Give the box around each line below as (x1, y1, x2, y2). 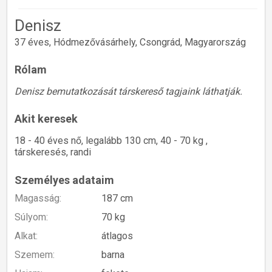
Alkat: (15, 230, 38, 242)
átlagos (101, 230, 134, 242)
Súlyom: (15, 211, 48, 223)
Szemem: (15, 249, 55, 261)
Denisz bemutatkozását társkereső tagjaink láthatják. (15, 86, 242, 98)
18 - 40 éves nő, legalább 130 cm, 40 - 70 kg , (15, 135, 208, 147)
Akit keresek (15, 112, 78, 126)
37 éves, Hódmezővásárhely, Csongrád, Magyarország (15, 36, 246, 48)
